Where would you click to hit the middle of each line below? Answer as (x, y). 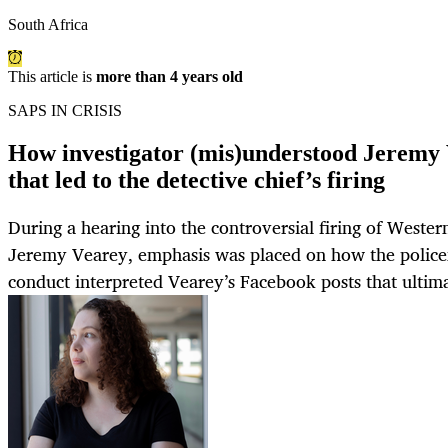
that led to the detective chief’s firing (196, 180)
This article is (52, 77)
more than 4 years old (169, 77)
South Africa (48, 25)
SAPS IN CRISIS (65, 111)
